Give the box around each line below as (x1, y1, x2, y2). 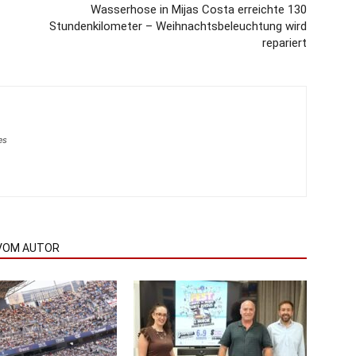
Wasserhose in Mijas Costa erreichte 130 (91, 2, 307, 17)
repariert (262, 36, 307, 50)
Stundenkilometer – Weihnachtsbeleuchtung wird (49, 19, 307, 33)
